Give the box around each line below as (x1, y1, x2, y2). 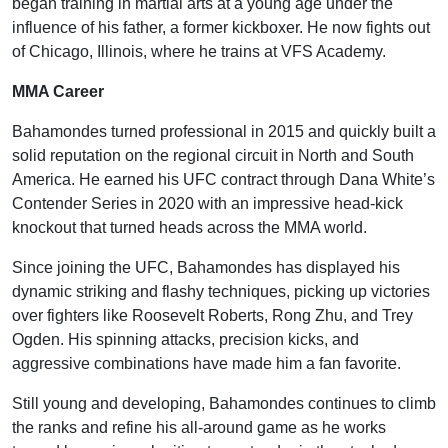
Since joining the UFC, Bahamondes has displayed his (12, 258, 400, 276)
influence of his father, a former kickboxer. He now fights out (12, 18, 430, 36)
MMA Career (12, 82, 104, 100)
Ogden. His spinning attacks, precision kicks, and (12, 330, 359, 348)
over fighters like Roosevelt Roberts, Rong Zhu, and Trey (12, 306, 413, 324)
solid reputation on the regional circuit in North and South (12, 146, 414, 164)
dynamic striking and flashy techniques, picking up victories (12, 282, 430, 300)
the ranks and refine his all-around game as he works (12, 418, 386, 436)
